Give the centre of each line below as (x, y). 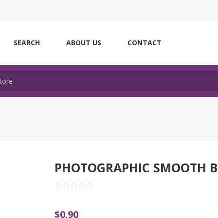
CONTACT (145, 43)
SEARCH (27, 43)
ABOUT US (84, 43)
